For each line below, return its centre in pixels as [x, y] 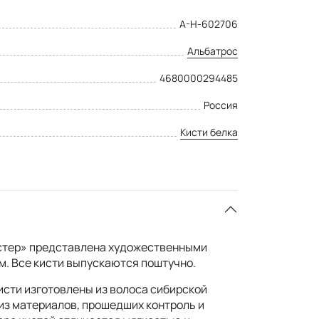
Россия [221, 105]
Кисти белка [209, 132]
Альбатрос [213, 51]
